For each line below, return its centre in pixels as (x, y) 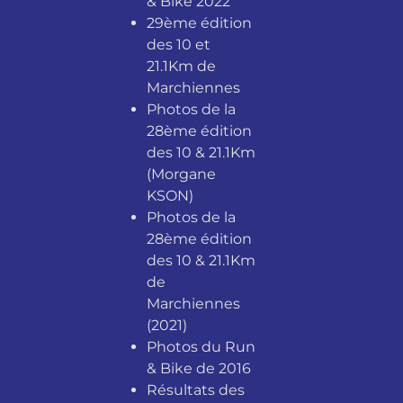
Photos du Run (201, 346)
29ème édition (199, 22)
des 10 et (178, 44)
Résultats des (195, 390)
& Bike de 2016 (198, 368)
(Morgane (181, 174)
